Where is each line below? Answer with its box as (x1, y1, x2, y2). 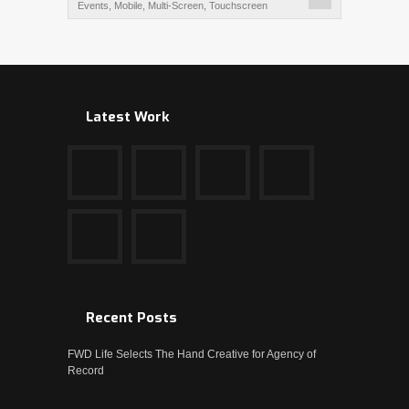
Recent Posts (86, 309, 177, 327)
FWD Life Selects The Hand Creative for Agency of (68, 348, 316, 361)
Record (68, 364, 104, 377)
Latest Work (86, 108, 169, 126)
